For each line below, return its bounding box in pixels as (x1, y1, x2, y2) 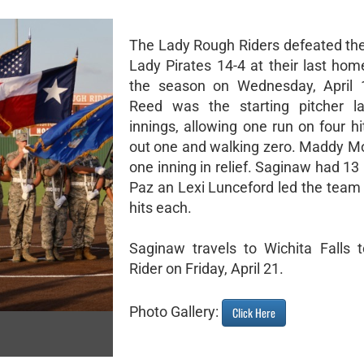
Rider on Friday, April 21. (129, 260, 284, 277)
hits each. (129, 199, 192, 216)
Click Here (232, 304, 275, 321)
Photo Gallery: (129, 303, 222, 321)
